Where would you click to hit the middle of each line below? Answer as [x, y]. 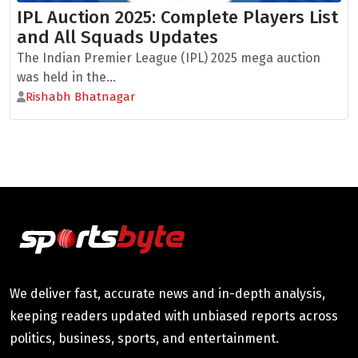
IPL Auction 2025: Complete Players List [177, 17]
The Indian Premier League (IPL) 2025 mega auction [169, 58]
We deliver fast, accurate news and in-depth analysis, [167, 294]
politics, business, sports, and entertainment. [144, 338]
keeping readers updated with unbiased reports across [174, 316]
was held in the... [66, 77]
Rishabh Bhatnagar [81, 97]
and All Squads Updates [117, 37]
